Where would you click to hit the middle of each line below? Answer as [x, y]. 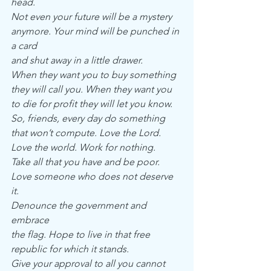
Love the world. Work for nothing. [83, 147]
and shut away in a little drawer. [77, 60]
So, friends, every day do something [88, 118]
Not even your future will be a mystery [91, 17]
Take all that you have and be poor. [85, 162]
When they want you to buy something [93, 75]
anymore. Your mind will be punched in [96, 31]
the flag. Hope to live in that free [80, 234]
